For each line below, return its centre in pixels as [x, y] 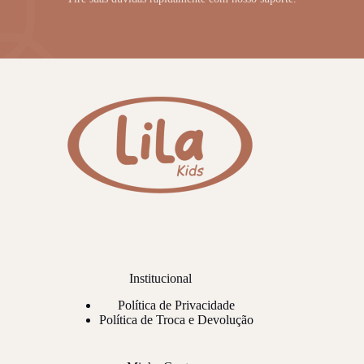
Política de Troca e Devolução [177, 319]
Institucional [160, 278]
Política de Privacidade [177, 305]
